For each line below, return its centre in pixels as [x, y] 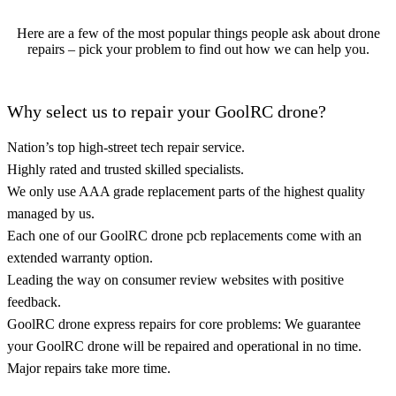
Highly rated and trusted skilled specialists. [126, 169]
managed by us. [51, 213]
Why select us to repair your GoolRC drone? [167, 111]
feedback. [34, 301]
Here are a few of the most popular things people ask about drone [198, 33]
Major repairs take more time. [89, 368]
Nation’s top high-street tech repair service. [126, 147]
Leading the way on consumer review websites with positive [175, 279]
